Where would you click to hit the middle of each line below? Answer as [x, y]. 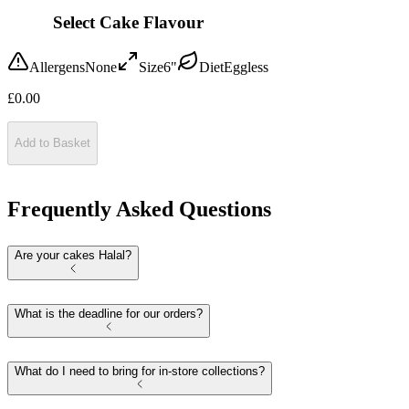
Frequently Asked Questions [139, 210]
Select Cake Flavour [128, 23]
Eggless [246, 67]
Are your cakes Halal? [73, 256]
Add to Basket [52, 143]
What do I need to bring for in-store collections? [140, 371]
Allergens [57, 67]
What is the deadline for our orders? [109, 313]
